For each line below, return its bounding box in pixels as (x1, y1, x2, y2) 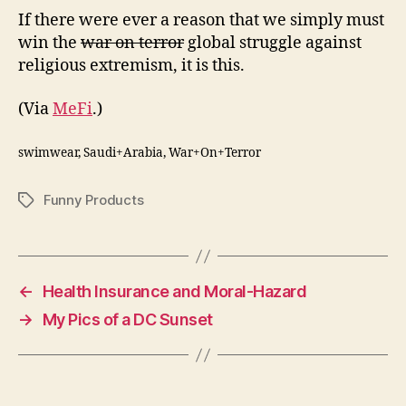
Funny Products (43, 191, 144, 208)
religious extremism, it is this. (18, 55, 245, 76)
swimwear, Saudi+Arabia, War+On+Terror (18, 145, 261, 160)
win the (18, 33, 81, 53)
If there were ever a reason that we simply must (18, 10, 384, 31)
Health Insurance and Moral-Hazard (42, 282, 307, 301)
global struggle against (184, 33, 362, 53)
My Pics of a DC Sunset (42, 310, 213, 329)
